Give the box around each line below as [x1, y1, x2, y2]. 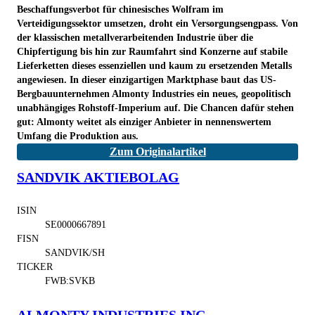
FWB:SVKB [45, 275, 95, 286]
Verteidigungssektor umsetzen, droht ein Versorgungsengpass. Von [17, 18, 298, 29]
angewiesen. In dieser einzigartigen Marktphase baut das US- [17, 74, 276, 85]
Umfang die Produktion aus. [17, 130, 139, 141]
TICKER [17, 261, 53, 272]
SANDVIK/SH [45, 247, 105, 258]
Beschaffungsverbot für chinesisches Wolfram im [17, 4, 224, 15]
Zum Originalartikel [109, 145, 206, 157]
